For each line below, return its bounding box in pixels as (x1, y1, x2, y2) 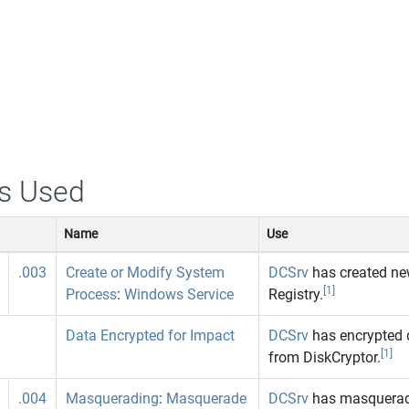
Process (65, 285, 117, 303)
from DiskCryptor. (267, 348, 381, 366)
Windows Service (123, 285, 234, 303)
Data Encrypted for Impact (65, 326, 235, 344)
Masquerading (65, 389, 159, 407)
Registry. (267, 285, 323, 303)
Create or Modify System (65, 263, 225, 281)
